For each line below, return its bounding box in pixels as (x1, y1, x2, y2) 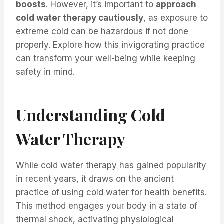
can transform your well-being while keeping (16, 53, 195, 64)
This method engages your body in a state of (16, 201, 197, 211)
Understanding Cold (16, 104, 165, 126)
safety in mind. (16, 67, 75, 77)
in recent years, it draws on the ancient (16, 174, 174, 184)
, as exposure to (143, 13, 208, 23)
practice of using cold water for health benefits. (16, 187, 207, 198)
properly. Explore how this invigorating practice (16, 40, 205, 50)
